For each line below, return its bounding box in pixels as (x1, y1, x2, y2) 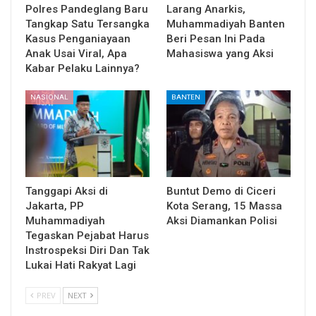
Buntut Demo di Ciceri (166, 185, 276, 198)
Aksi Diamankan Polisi (166, 214, 280, 228)
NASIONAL (30, 92, 68, 101)
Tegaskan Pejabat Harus (25, 229, 149, 243)
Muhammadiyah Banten (166, 17, 285, 30)
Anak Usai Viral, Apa (25, 47, 127, 60)
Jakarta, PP (25, 200, 84, 213)
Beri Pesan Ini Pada (166, 32, 265, 45)
